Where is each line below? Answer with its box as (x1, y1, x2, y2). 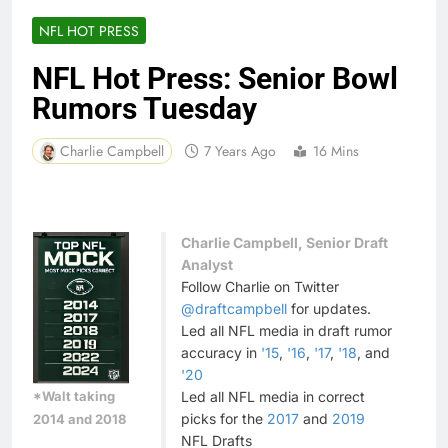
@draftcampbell (181, 299, 287, 317)
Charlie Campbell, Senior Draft (181, 233, 388, 251)
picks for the (181, 409, 267, 427)
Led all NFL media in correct (181, 387, 365, 405)
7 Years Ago (204, 140, 276, 161)
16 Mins (313, 140, 359, 161)
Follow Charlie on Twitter (181, 277, 339, 295)
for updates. (287, 299, 371, 317)
